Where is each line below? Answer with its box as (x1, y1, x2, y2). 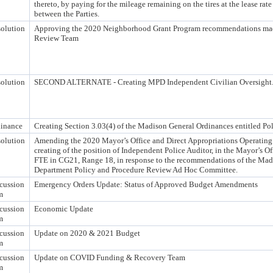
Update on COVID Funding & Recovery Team (34, 253, 185, 262)
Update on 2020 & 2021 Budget (34, 229, 140, 238)
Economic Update (34, 204, 93, 213)
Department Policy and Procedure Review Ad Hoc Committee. (34, 165, 238, 174)
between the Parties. (34, 9, 99, 18)
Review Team (34, 34, 79, 43)
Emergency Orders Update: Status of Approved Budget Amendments (34, 180, 258, 189)
